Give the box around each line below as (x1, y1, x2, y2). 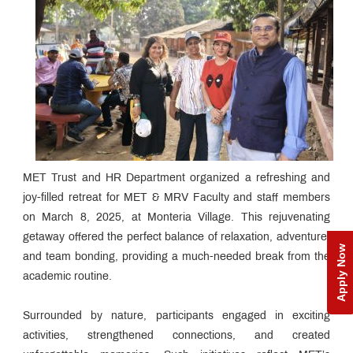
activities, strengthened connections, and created (23, 330, 330, 341)
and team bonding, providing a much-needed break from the (23, 251, 330, 262)
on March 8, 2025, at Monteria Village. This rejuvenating (23, 212, 330, 223)
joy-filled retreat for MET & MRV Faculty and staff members (23, 192, 330, 203)
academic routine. (23, 271, 112, 282)
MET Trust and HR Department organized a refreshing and (23, 173, 330, 184)
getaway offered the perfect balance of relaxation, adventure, (23, 232, 330, 243)
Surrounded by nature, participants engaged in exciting (23, 310, 330, 321)
